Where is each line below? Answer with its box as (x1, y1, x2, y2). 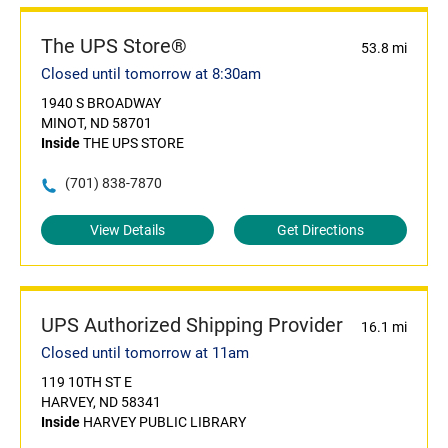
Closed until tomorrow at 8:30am (41, 65, 261, 84)
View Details (90, 222, 165, 239)
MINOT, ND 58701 (41, 115, 152, 132)
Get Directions (277, 222, 364, 239)
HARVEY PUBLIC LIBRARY (80, 414, 246, 431)
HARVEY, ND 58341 (41, 394, 161, 411)
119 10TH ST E (41, 374, 132, 391)
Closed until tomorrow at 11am (41, 344, 249, 363)
